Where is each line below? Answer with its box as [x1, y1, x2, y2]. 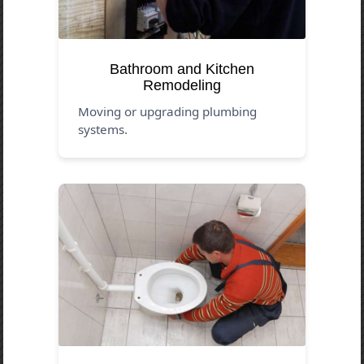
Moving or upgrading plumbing [78, 102, 258, 119]
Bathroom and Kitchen [110, 60, 254, 77]
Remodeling [143, 76, 221, 93]
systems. [78, 120, 128, 137]
